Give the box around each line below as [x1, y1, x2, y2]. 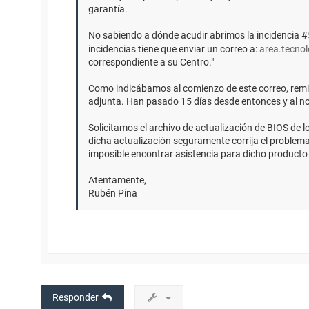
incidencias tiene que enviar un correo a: [88, 43, 259, 55]
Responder [52, 292, 99, 303]
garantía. [88, 3, 128, 15]
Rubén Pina [88, 188, 137, 199]
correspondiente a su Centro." [88, 57, 214, 68]
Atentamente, [88, 175, 146, 186]
